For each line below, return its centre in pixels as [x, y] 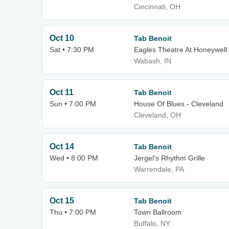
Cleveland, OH [157, 115]
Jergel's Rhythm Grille [169, 158]
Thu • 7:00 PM [73, 212]
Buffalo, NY [152, 223]
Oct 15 [62, 201]
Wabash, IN [153, 61]
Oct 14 [62, 146]
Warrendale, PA [159, 169]
